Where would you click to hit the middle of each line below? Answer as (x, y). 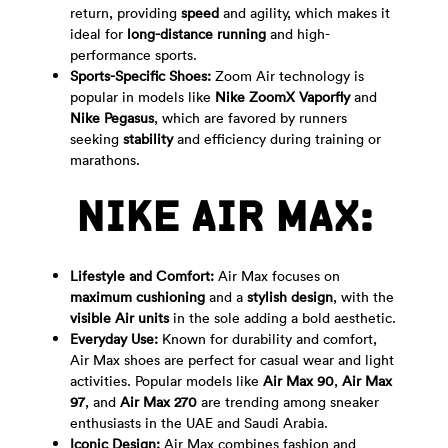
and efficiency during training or (277, 138)
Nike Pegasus (112, 117)
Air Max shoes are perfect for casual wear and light (232, 359)
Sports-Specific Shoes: (140, 75)
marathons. (105, 159)
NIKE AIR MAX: (224, 217)
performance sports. (133, 54)
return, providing (125, 12)
